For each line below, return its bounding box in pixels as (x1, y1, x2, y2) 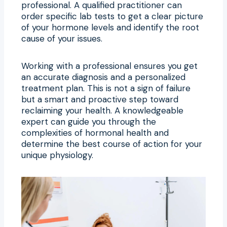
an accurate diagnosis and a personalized (21, 71, 185, 83)
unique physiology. (21, 149, 93, 161)
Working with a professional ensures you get (21, 60, 198, 71)
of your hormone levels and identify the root (21, 21, 199, 33)
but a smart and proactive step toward (21, 93, 178, 105)
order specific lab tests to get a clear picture (21, 10, 203, 22)
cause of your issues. (21, 32, 102, 44)
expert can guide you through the (21, 116, 156, 127)
